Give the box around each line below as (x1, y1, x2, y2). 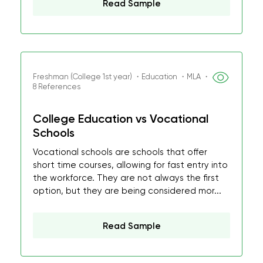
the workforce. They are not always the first (33, 173, 219, 183)
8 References (33, 82, 80, 91)
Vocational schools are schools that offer (33, 147, 207, 157)
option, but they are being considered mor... (33, 186, 221, 196)
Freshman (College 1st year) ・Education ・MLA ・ (33, 72, 210, 81)
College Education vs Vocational (33, 112, 208, 126)
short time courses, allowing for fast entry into (33, 160, 228, 170)
